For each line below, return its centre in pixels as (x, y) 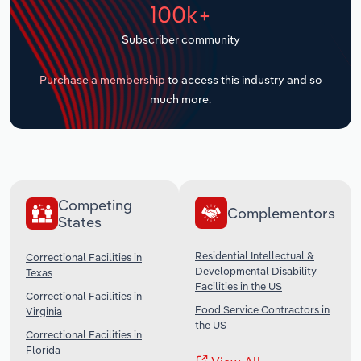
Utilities (48, 52)
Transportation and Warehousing (122, 11)
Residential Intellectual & (255, 256)
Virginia (44, 311)
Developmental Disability (256, 271)
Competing (95, 205)
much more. (180, 100)
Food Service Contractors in (262, 310)
